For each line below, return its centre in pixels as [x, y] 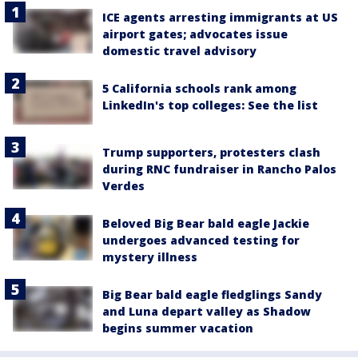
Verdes [123, 186]
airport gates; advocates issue [195, 34]
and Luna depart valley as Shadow [207, 312]
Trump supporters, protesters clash [211, 153]
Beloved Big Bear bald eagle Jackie [206, 224]
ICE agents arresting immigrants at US [220, 17]
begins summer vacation [178, 328]
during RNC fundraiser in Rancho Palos [219, 169]
